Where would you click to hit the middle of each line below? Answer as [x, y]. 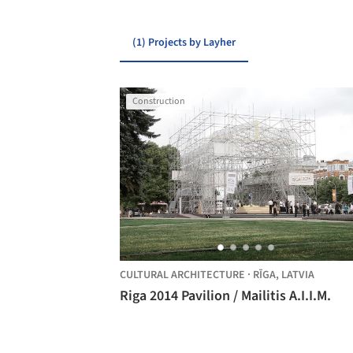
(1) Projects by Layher [184, 43]
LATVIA [298, 275]
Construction [159, 101]
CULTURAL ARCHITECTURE [182, 275]
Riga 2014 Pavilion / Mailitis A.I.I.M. [225, 296]
